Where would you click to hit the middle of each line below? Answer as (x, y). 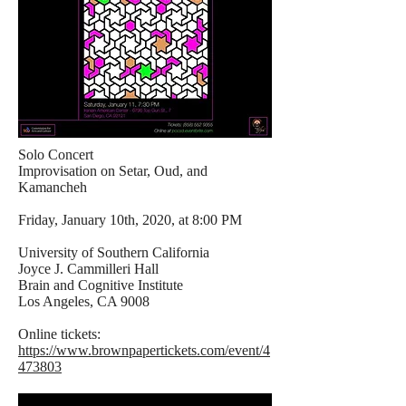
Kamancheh (53, 187)
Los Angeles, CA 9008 (84, 301)
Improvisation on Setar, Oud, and (113, 171)
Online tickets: (59, 334)
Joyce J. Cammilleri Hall (88, 269)
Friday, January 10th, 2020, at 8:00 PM (130, 220)
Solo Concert (56, 155)
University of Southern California (114, 252)
